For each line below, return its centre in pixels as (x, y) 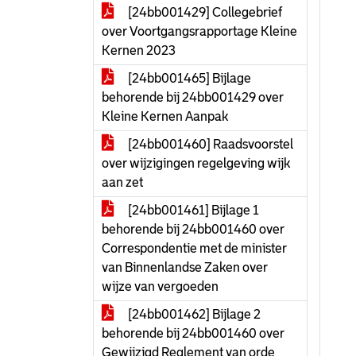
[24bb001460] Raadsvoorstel (209, 144)
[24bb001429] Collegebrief (204, 12)
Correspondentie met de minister (194, 248)
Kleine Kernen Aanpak (165, 116)
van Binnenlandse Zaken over (185, 267)
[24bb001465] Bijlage (188, 78)
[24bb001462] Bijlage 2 (193, 314)
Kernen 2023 (139, 50)
